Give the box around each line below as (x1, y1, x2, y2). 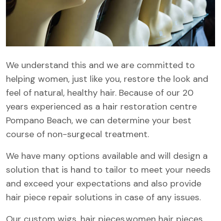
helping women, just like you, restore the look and (6, 73, 208, 85)
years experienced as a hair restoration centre (6, 100, 197, 112)
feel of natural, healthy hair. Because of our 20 (6, 86, 193, 99)
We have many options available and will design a (6, 149, 208, 162)
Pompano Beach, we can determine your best (6, 114, 191, 126)
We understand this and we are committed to (6, 59, 195, 71)
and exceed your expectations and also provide (6, 177, 201, 189)
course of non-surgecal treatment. (6, 128, 149, 140)
